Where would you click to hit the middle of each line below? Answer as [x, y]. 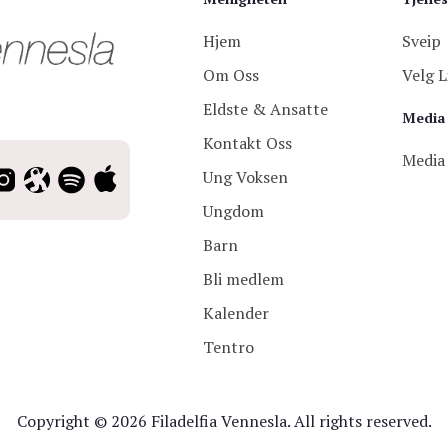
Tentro [229, 347]
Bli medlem [244, 279]
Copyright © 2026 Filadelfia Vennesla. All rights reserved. [224, 421]
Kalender [236, 313]
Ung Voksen [246, 177]
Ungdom [234, 211]
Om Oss [231, 75]
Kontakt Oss [248, 143]
